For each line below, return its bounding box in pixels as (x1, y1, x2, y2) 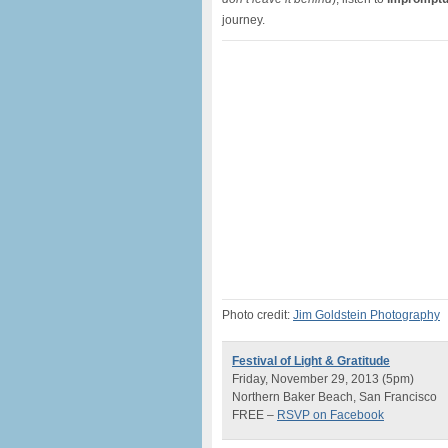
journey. (222, 13, 265, 27)
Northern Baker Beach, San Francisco (232, 390, 437, 404)
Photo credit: (222, 308, 293, 322)
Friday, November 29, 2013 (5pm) (232, 372, 414, 386)
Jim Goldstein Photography (293, 308, 440, 322)
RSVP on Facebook (277, 408, 384, 422)
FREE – (232, 408, 277, 422)
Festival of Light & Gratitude (232, 354, 390, 368)
